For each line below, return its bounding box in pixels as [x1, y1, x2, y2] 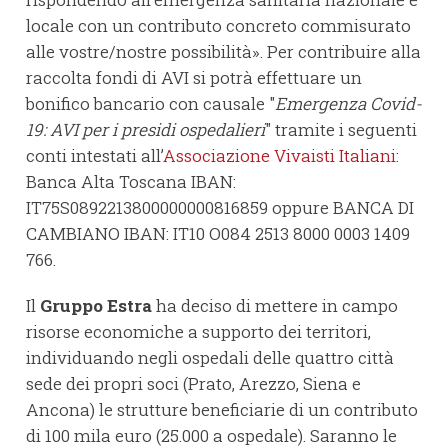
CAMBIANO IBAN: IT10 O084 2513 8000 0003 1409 [26, 222, 410, 246]
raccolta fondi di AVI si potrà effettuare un [26, 66, 362, 90]
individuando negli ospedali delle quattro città [26, 346, 394, 370]
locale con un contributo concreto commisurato [26, 14, 411, 38]
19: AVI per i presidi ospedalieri [26, 118, 265, 142]
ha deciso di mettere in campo [152, 294, 398, 318]
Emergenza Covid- [275, 92, 422, 116]
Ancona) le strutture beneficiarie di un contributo [26, 398, 418, 422]
